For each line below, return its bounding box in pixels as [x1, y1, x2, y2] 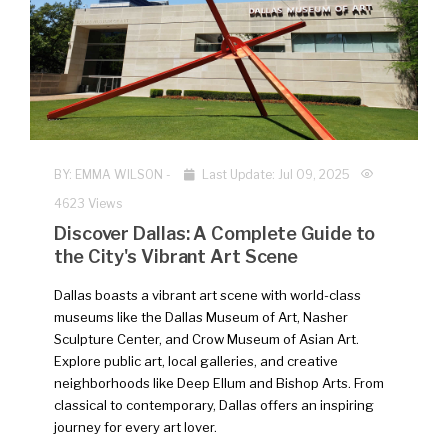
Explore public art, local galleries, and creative [54, 353, 338, 370]
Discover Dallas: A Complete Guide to [54, 223, 376, 245]
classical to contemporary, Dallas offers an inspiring [54, 397, 374, 414]
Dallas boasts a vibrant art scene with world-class [54, 287, 361, 304]
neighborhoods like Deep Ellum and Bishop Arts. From [54, 375, 384, 392]
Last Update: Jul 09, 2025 [199, 167, 353, 183]
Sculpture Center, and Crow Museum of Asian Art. [54, 331, 359, 348]
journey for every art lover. [54, 419, 217, 436]
